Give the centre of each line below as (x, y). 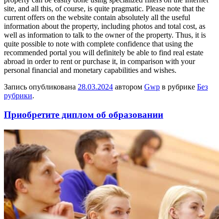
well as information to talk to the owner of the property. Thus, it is (105, 35)
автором (129, 87)
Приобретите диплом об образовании (84, 115)
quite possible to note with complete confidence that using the (99, 44)
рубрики (18, 96)
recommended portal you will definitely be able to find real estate (104, 53)
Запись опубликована (41, 87)
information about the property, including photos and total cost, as (105, 26)
